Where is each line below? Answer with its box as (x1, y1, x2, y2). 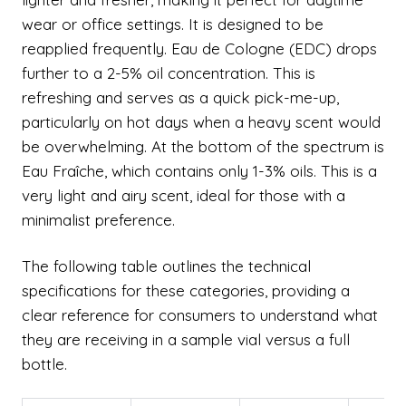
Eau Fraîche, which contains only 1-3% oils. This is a (22, 161, 377, 180)
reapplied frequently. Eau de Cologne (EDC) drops (22, 39, 377, 58)
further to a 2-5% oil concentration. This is (22, 63, 315, 82)
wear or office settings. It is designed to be (22, 14, 324, 34)
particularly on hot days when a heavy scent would (22, 112, 381, 131)
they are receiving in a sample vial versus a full (22, 330, 350, 349)
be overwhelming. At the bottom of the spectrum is (22, 137, 384, 156)
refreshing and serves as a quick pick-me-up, (22, 88, 339, 107)
